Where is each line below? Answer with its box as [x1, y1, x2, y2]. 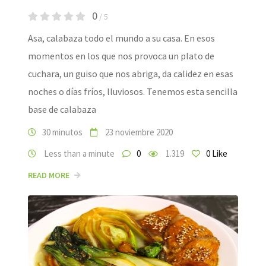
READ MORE [28, 170, 69, 181]
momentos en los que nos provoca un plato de [28, 50, 214, 62]
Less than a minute [42, 148, 115, 160]
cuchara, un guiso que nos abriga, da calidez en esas [28, 68, 233, 80]
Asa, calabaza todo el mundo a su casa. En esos [28, 32, 215, 45]
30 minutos [42, 126, 83, 138]
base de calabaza [28, 103, 96, 116]
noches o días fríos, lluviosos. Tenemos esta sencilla [28, 85, 237, 98]
